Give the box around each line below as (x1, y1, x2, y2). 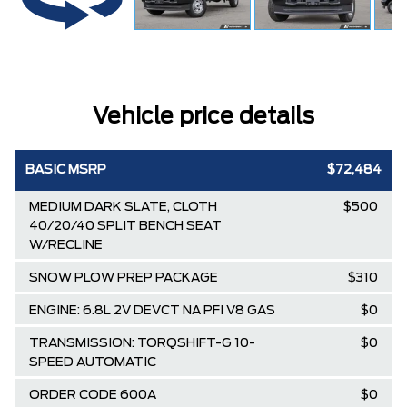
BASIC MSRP (25, 164, 106, 176)
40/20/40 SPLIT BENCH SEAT (29, 220, 222, 233)
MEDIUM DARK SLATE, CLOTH (29, 201, 217, 213)
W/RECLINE (29, 239, 103, 252)
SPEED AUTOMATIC (29, 356, 156, 369)
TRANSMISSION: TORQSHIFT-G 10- (29, 337, 255, 350)
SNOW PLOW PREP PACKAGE (29, 272, 218, 284)
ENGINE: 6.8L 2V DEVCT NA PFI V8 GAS (29, 304, 275, 317)
